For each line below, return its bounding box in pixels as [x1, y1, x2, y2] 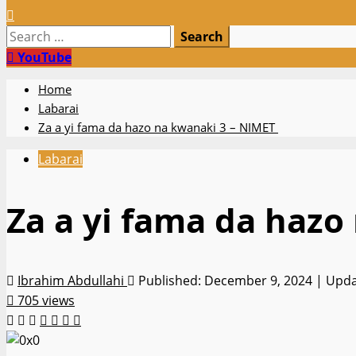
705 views [17, 291, 75, 309]
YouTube [14, 48, 72, 66]
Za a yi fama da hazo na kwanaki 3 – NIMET [38, 119, 278, 135]
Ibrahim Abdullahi [17, 271, 127, 289]
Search [6, 25, 47, 43]
